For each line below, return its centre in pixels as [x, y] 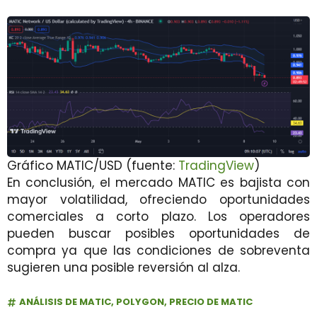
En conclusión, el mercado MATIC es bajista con [158, 183]
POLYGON [140, 302]
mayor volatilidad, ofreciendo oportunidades [158, 200]
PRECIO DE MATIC [211, 302]
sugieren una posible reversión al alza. [123, 268]
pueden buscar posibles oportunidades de [158, 234]
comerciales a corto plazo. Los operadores [158, 217]
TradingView [216, 166]
